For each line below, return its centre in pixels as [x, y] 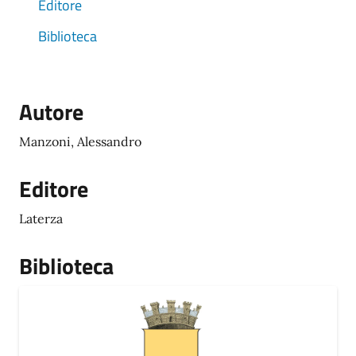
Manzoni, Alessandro [80, 141]
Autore [51, 112]
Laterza [41, 219]
